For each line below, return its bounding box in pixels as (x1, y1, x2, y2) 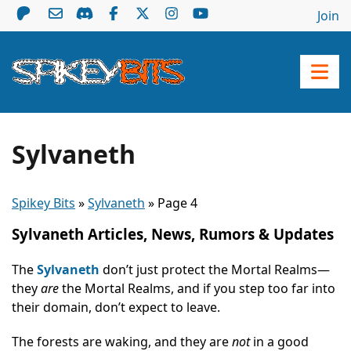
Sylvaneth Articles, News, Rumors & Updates (12, 223, 334, 244)
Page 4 (157, 194, 197, 212)
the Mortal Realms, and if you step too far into (59, 279, 335, 297)
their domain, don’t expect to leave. (12, 298, 220, 316)
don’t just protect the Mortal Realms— (103, 260, 330, 278)
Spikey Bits (12, 194, 75, 212)
